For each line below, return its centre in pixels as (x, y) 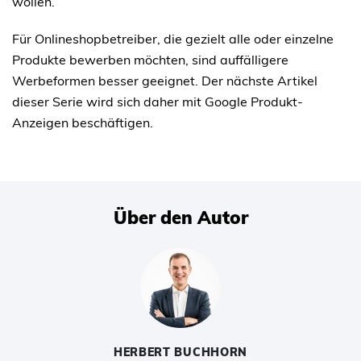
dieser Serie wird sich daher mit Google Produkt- (158, 102)
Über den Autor (180, 218)
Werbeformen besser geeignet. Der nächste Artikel (165, 81)
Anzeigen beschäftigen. (83, 123)
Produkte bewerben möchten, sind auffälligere (150, 60)
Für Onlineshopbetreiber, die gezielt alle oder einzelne (173, 39)
